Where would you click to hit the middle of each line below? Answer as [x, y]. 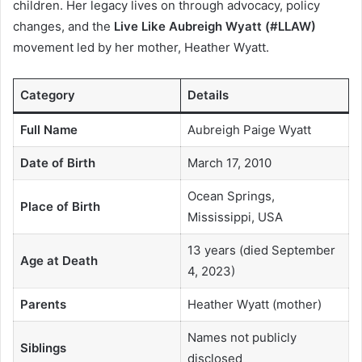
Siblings [43, 347]
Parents [43, 304]
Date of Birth [57, 162]
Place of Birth [60, 206]
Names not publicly [242, 337]
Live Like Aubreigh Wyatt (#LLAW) [215, 26]
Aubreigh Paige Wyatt [249, 129]
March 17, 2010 [229, 162]
